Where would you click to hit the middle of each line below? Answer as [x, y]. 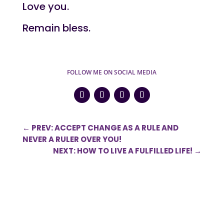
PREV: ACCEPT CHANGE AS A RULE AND [105, 127]
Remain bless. [56, 28]
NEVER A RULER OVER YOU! [72, 139]
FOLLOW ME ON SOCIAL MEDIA [112, 72]
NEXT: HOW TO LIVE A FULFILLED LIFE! [123, 150]
